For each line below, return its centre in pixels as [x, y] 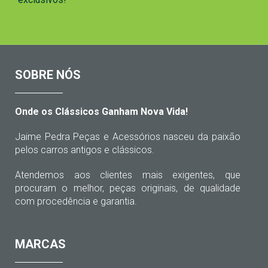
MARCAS [41, 244]
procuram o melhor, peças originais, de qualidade [128, 188]
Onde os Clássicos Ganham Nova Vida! [102, 111]
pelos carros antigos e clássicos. [85, 150]
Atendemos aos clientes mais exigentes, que [128, 175]
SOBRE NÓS [48, 74]
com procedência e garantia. [76, 201]
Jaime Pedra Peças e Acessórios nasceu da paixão [128, 136]
